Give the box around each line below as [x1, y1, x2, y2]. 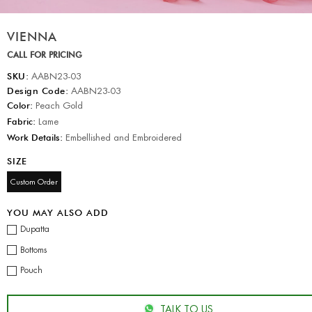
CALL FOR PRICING [7, 49, 82, 60]
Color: [7, 99, 33, 111]
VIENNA [7, 29, 57, 44]
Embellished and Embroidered [63, 131, 182, 143]
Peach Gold [33, 99, 83, 111]
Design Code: [7, 84, 68, 96]
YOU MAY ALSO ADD [7, 206, 109, 218]
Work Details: [7, 131, 63, 143]
